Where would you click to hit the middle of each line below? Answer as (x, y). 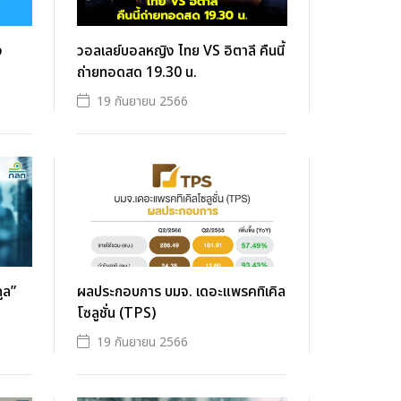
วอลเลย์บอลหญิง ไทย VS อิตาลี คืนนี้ (181, 51)
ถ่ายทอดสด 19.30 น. (137, 73)
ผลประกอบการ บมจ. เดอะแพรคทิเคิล (181, 292)
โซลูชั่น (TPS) (116, 314)
